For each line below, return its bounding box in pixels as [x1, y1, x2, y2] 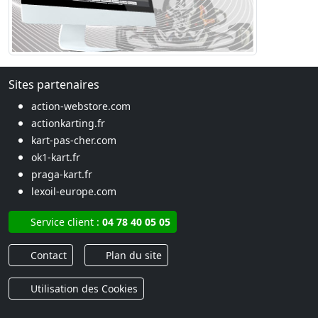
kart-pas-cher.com [31, 133, 116, 147]
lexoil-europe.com [31, 185, 116, 198]
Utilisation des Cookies [27, 282, 138, 295]
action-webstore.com [31, 99, 131, 113]
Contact [27, 248, 67, 262]
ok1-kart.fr [31, 150, 80, 164]
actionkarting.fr [31, 116, 105, 130]
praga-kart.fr [31, 168, 92, 181]
